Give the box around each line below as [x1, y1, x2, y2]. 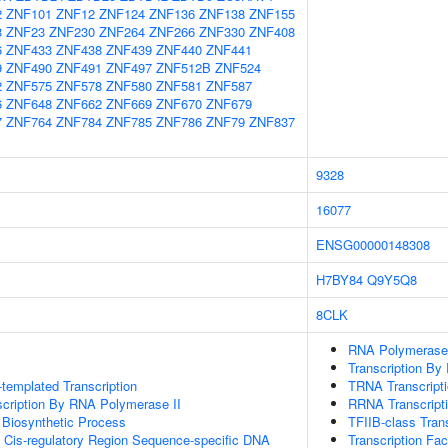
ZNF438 [56, 40, 102, 59]
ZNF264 [99, 22, 145, 41]
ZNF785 [106, 112, 152, 131]
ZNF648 [6, 94, 52, 113]
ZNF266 [149, 22, 195, 41]
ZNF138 [199, 4, 245, 23]
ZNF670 [156, 94, 202, 113]
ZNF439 [106, 40, 152, 59]
